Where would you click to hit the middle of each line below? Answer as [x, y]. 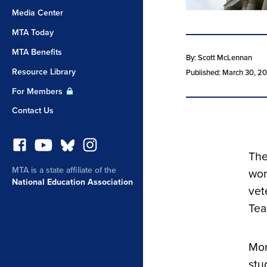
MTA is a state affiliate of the [64, 170]
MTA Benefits [37, 52]
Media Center [38, 13]
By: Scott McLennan [219, 58]
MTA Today [33, 32]
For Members [38, 91]
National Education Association [72, 182]
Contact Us [33, 111]
